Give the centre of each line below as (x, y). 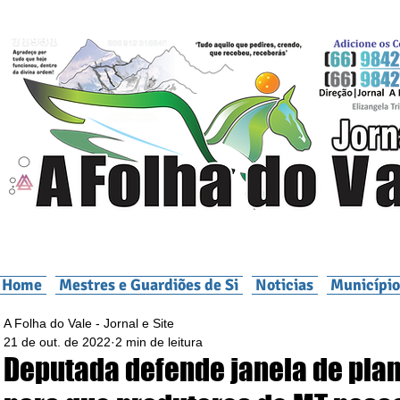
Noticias (285, 285)
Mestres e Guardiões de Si (149, 285)
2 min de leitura (159, 342)
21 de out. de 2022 (57, 342)
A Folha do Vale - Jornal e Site (89, 323)
